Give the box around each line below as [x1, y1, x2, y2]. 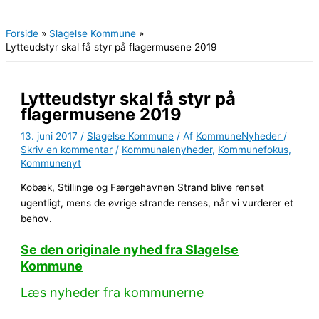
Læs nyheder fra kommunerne [21, 284, 204, 300]
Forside [6, 28, 38, 40]
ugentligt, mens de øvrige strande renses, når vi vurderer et [21, 197, 294, 209]
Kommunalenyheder [122, 143, 213, 155]
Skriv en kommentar [21, 143, 113, 155]
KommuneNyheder [196, 130, 284, 142]
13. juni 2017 [21, 130, 81, 142]
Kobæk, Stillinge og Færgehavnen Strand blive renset [21, 182, 265, 194]
